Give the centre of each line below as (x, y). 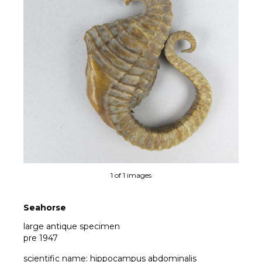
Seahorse (45, 208)
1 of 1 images (131, 175)
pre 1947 (41, 238)
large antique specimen (72, 227)
